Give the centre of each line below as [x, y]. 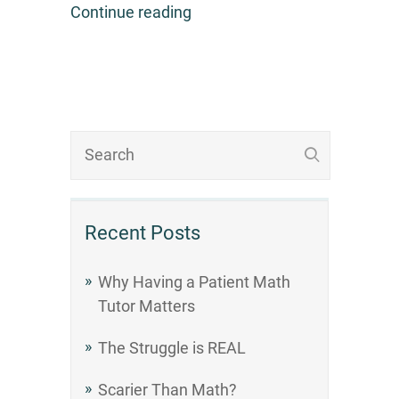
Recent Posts [142, 232]
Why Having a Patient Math [194, 281]
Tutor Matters [147, 305]
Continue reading [131, 12]
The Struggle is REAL [172, 347]
